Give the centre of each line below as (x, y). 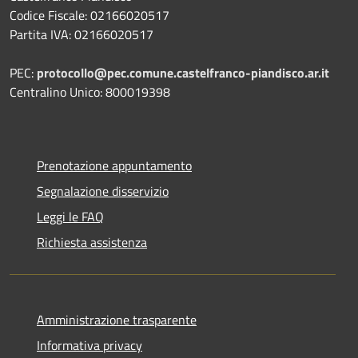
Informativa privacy (89, 346)
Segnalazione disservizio (103, 191)
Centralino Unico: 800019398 (90, 92)
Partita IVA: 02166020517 (82, 35)
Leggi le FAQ (70, 217)
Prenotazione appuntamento (114, 166)
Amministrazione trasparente (117, 320)
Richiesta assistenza (92, 243)
